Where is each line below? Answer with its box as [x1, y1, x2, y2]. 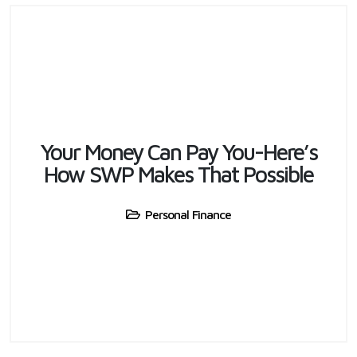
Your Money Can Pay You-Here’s [40, 138, 317, 165]
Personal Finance [145, 206, 231, 222]
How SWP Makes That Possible [44, 160, 313, 187]
